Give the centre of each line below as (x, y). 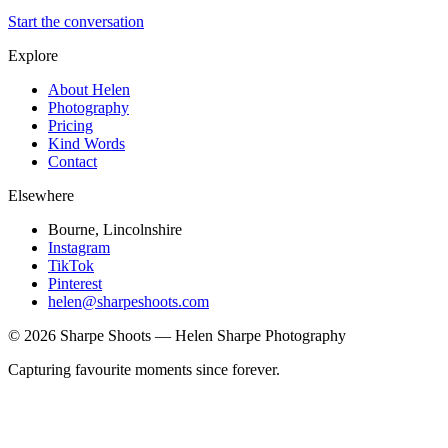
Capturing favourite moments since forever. (144, 370)
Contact (72, 162)
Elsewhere (41, 196)
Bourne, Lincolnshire (115, 230)
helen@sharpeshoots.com (128, 302)
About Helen (89, 90)
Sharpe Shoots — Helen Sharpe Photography (201, 336)
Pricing (70, 126)
